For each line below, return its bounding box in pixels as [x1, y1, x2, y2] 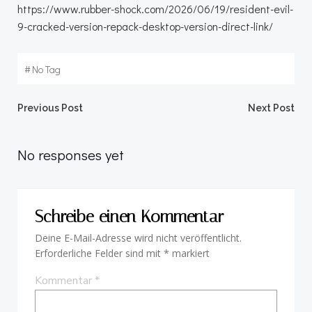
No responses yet [17, 145, 124, 164]
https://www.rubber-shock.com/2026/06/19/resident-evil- [17, 1, 293, 16]
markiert [169, 247, 210, 260]
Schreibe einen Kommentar [35, 207, 224, 226]
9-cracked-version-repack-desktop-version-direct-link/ [17, 19, 273, 33]
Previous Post [17, 102, 83, 114]
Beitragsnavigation [17, 96, 272, 136]
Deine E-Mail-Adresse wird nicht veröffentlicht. [35, 231, 242, 244]
